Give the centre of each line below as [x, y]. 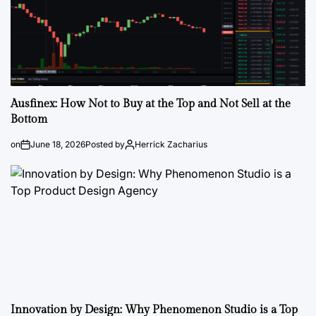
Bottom [29, 120]
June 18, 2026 [58, 144]
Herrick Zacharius [171, 144]
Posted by [105, 144]
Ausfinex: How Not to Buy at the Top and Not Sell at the [151, 104]
